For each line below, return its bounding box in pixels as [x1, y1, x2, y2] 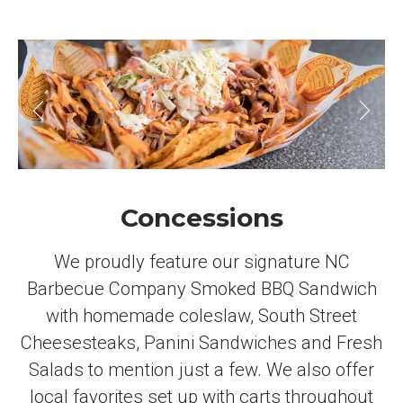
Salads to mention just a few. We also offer [29, 358, 374, 381]
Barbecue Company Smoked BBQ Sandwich [26, 277, 377, 300]
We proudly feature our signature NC [53, 250, 350, 273]
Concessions [120, 201, 283, 233]
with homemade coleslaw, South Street [46, 304, 357, 327]
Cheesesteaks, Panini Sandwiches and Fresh [21, 331, 382, 354]
